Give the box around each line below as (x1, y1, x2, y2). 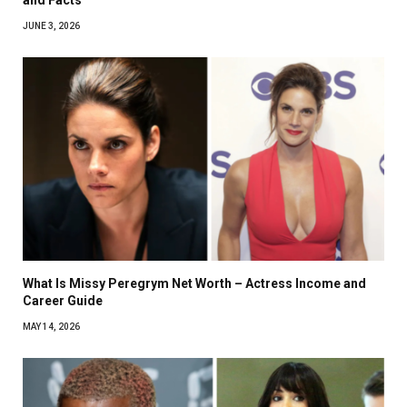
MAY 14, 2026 (23, 321, 80, 332)
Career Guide (23, 293, 103, 308)
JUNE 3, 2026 (23, 20, 80, 31)
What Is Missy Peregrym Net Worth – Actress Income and (23, 275, 366, 291)
